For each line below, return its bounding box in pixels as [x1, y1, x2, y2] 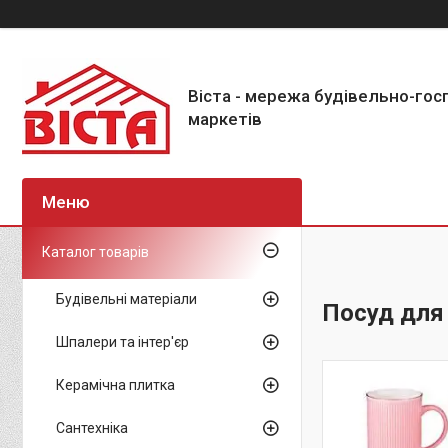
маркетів [188, 109, 262, 129]
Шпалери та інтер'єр [56, 334, 189, 350]
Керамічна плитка [56, 377, 175, 393]
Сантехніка [56, 420, 128, 436]
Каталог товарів [42, 244, 149, 260]
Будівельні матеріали [56, 291, 197, 307]
